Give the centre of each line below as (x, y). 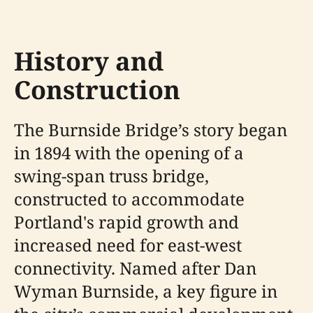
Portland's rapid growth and (126, 222)
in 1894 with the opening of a (129, 153)
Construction (97, 90)
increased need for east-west (128, 245)
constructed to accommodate (129, 199)
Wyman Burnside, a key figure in (146, 291)
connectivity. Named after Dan (135, 268)
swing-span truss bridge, (111, 176)
